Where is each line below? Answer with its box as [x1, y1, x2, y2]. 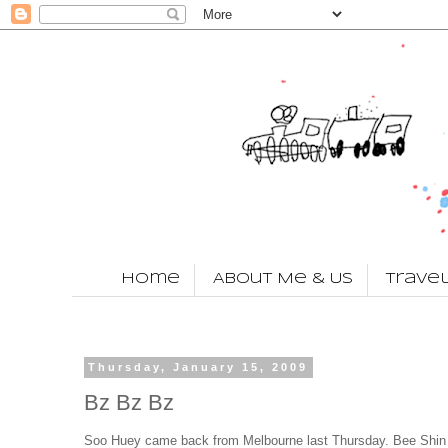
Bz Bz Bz [84, 390, 174, 416]
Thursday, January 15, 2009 [88, 361, 309, 374]
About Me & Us [213, 272, 353, 287]
